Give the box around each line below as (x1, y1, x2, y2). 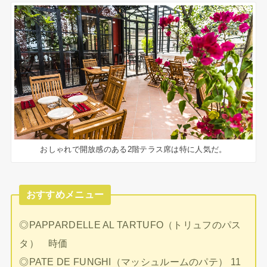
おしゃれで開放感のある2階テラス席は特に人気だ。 (40, 144, 227, 154)
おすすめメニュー (26, 189, 104, 200)
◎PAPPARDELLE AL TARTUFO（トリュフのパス (19, 219, 241, 230)
